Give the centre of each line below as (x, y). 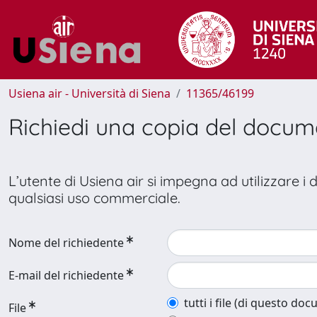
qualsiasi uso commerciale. (94, 198)
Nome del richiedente (66, 243)
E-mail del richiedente (66, 275)
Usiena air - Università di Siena (90, 93)
